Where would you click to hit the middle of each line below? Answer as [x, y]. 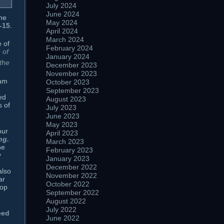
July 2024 [61, 5]
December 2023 [71, 65]
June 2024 [63, 14]
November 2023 [71, 73]
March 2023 [65, 141]
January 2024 [68, 56]
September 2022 [72, 192]
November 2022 [71, 175]
